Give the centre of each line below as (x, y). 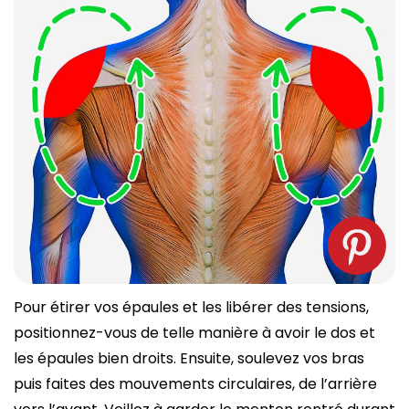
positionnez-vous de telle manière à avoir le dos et (194, 333)
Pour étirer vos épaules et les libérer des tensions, (191, 308)
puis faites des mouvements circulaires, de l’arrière (195, 384)
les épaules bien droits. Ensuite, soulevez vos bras (189, 359)
